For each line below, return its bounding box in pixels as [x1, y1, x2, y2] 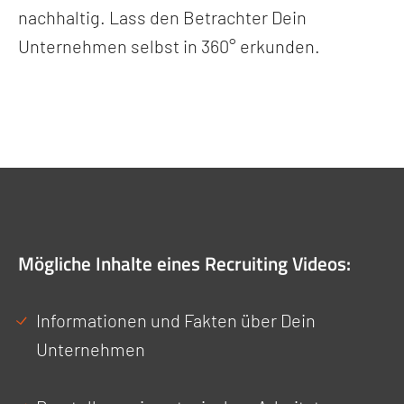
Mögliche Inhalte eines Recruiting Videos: [18, 249, 351, 278]
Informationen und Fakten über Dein [36, 309, 316, 331]
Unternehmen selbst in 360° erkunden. [18, 35, 320, 57]
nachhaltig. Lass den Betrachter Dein [18, 6, 307, 28]
